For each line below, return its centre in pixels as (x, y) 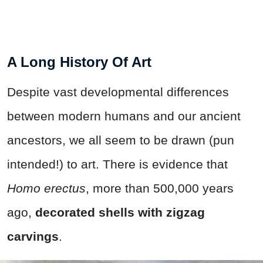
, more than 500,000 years (160, 188)
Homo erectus (46, 188)
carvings (33, 237)
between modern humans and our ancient (124, 116)
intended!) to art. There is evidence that (117, 164)
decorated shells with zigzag (120, 213)
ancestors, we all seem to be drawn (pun (121, 140)
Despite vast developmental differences (118, 92)
